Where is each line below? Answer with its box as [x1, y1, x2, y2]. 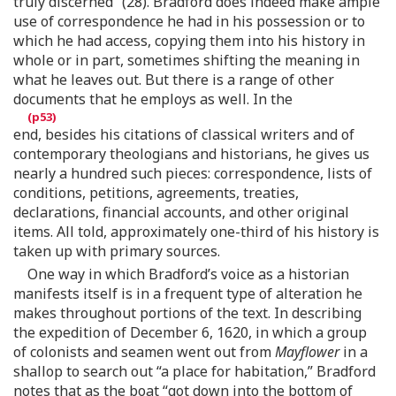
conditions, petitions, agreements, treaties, [13, 183, 299, 202]
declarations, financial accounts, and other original [13, 202, 349, 222]
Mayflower [275, 342, 339, 362]
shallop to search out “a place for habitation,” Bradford [13, 362, 376, 381]
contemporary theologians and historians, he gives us [13, 144, 369, 164]
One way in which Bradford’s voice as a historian [27, 264, 349, 284]
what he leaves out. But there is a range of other [13, 70, 334, 89]
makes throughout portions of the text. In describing [13, 303, 362, 323]
